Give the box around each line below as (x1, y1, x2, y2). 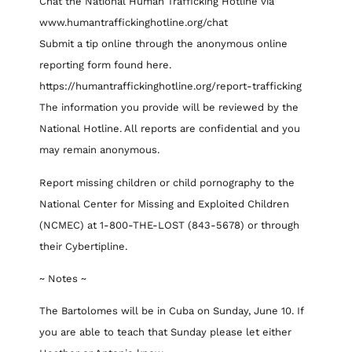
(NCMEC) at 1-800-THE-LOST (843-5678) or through (39, 218, 299, 231)
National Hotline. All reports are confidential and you (39, 123, 300, 135)
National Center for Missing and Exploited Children (39, 197, 289, 210)
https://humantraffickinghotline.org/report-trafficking (39, 80, 302, 93)
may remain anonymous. (39, 144, 159, 156)
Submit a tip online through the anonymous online (39, 38, 288, 50)
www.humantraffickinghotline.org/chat (39, 16, 228, 29)
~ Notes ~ (39, 273, 86, 285)
